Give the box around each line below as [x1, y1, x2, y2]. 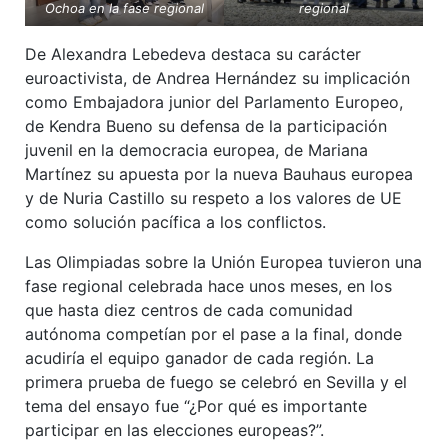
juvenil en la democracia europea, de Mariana [25, 140, 368, 161]
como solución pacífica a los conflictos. [25, 212, 326, 233]
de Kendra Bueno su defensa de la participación [25, 116, 387, 137]
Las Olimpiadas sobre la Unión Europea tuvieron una [25, 252, 422, 273]
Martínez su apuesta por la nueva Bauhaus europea [25, 164, 413, 185]
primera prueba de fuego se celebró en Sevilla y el [25, 372, 407, 393]
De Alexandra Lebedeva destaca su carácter [25, 44, 361, 65]
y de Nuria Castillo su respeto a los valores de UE [25, 188, 402, 209]
